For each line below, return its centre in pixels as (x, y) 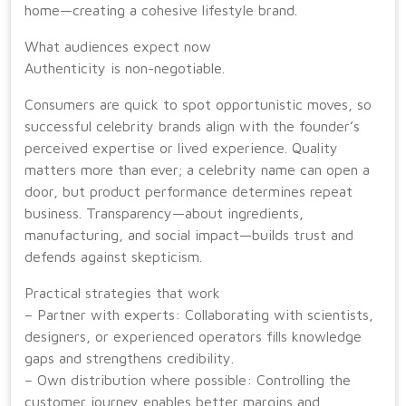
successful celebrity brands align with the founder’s (192, 126)
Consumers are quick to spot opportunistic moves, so (198, 104)
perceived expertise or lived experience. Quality (181, 148)
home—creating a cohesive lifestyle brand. (161, 10)
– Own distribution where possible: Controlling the (188, 380)
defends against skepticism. (113, 256)
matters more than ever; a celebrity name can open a (197, 169)
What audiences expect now (118, 46)
